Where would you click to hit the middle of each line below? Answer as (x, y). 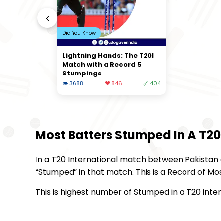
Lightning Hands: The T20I (108, 55)
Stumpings (82, 73)
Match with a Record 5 (102, 64)
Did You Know (79, 33)
